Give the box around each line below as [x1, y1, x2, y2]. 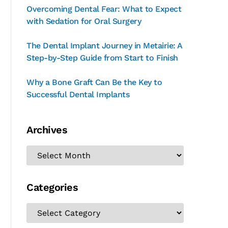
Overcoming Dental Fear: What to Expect [26, 4, 182, 14]
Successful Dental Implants [26, 90, 130, 100]
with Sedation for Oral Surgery [26, 16, 141, 26]
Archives [26, 124, 68, 136]
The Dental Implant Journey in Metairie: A [26, 41, 182, 51]
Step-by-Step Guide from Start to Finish [26, 53, 178, 63]
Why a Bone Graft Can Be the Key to [26, 77, 162, 88]
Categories [26, 181, 78, 194]
